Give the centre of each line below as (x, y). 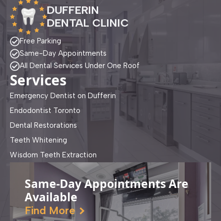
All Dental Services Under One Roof (80, 66)
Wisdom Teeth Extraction (53, 155)
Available (51, 197)
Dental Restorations (43, 126)
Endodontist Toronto (45, 111)
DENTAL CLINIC (88, 23)
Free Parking (40, 41)
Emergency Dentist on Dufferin (63, 96)
